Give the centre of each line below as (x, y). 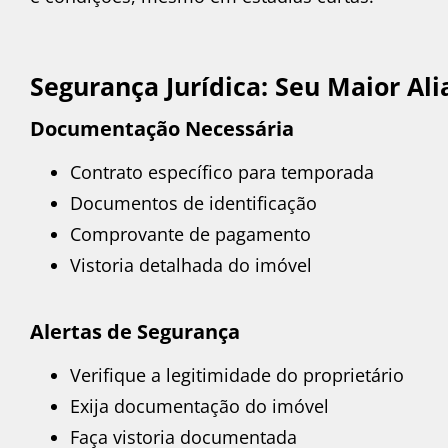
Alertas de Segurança (135, 332)
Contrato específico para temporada (222, 172)
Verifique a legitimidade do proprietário (237, 375)
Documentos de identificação (193, 203)
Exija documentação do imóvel (199, 406)
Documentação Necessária (162, 129)
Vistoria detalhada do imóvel (191, 265)
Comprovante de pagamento (190, 234)
